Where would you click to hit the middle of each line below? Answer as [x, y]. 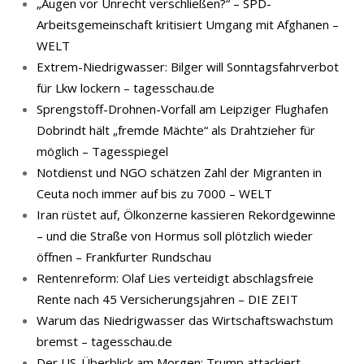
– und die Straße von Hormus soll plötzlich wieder [175, 236]
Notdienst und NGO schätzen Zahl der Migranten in [179, 172]
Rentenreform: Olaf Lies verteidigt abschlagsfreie [175, 278]
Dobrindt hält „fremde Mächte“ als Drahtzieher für [176, 130]
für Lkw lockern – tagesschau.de [126, 88]
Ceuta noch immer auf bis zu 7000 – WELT [154, 193]
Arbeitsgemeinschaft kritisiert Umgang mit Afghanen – [188, 24]
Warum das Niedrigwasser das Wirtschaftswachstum [185, 320]
